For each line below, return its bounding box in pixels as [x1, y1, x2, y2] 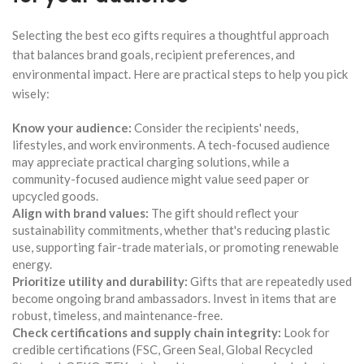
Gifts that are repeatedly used [188, 273, 352, 288]
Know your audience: [12, 119, 132, 135]
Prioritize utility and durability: [12, 273, 188, 288]
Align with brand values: [12, 205, 149, 220]
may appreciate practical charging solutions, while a [12, 154, 289, 169]
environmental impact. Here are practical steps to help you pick [12, 66, 348, 81]
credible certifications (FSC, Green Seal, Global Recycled [12, 341, 313, 357]
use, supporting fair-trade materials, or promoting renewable [12, 239, 339, 254]
